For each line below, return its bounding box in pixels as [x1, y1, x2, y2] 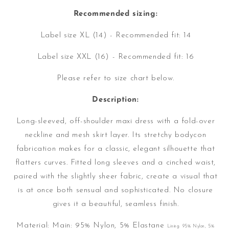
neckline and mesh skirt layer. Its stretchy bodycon [25, 131, 207, 140]
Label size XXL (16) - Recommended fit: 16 [37, 53, 194, 61]
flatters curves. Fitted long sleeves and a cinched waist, [15, 159, 216, 167]
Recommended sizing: [73, 10, 158, 18]
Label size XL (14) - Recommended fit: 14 [40, 32, 191, 40]
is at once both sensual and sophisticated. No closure [18, 187, 213, 195]
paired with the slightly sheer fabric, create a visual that [13, 173, 218, 181]
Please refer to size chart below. [57, 75, 174, 83]
